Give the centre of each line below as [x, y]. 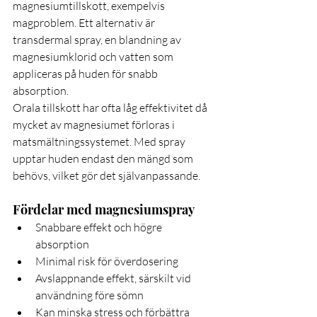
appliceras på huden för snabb [86, 74]
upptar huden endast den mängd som [104, 159]
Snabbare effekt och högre [100, 227]
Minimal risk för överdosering [107, 261]
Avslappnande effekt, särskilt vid [114, 278]
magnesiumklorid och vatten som [94, 57]
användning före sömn [90, 295]
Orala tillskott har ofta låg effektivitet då [111, 108]
